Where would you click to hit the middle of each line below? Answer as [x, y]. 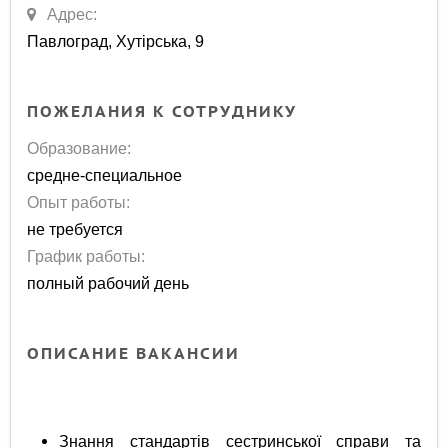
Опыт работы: [79, 202]
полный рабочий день [108, 283]
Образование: [79, 148]
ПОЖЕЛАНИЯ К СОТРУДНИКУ [162, 111]
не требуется [75, 229]
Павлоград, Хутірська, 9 [116, 40]
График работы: [86, 256]
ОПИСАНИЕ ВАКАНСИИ [134, 353]
